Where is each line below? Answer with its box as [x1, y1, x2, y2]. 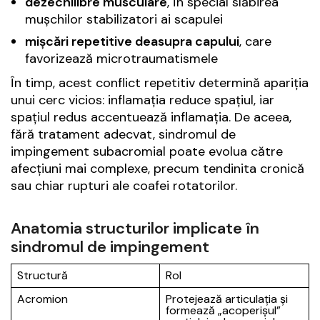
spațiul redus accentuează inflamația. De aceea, [11, 109, 291, 126]
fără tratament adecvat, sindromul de [11, 126, 236, 144]
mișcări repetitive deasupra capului [25, 33, 239, 51]
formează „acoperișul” [166, 303, 281, 319]
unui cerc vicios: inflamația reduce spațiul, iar [11, 91, 274, 109]
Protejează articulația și [166, 291, 288, 307]
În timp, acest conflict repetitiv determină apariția [11, 74, 309, 92]
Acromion [17, 291, 68, 307]
